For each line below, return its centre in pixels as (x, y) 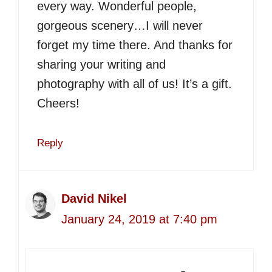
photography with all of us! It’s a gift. (134, 83)
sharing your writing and (101, 64)
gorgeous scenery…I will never (120, 25)
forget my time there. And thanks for (135, 45)
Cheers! (58, 103)
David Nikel (94, 198)
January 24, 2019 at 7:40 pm (139, 219)
